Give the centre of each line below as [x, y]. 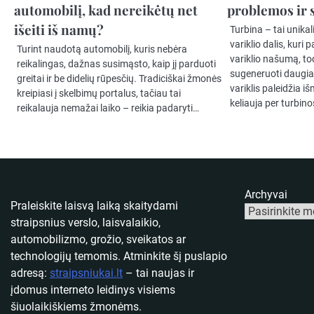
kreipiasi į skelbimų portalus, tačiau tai [99, 94]
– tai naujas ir [158, 273]
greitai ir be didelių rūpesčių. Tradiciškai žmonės [119, 79]
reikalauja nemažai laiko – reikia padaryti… [108, 108]
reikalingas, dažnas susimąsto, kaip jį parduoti [116, 64]
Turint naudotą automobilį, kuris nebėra [102, 49]
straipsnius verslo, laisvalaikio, [86, 223]
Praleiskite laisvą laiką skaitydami [94, 206]
